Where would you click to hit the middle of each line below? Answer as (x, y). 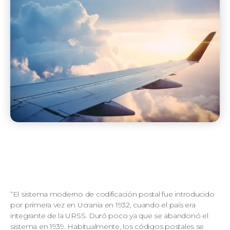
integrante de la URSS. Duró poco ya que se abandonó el (109, 215)
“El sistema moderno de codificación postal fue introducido (112, 194)
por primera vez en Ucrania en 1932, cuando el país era (103, 205)
